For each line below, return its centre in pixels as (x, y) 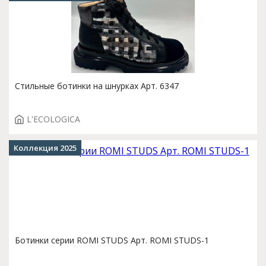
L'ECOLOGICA (53, 119)
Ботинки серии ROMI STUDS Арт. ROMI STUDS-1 (112, 240)
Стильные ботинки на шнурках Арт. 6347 (97, 86)
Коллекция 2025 (45, 148)
